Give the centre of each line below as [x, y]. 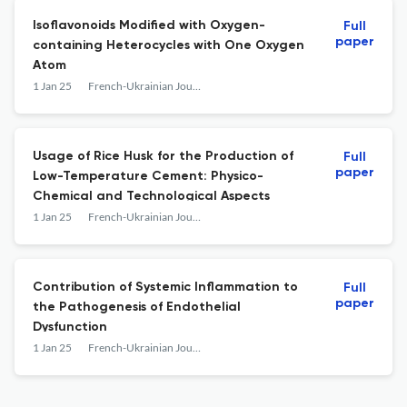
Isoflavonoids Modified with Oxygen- [149, 25]
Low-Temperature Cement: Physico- [149, 176]
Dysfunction [70, 327]
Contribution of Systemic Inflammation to [165, 287]
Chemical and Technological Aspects [151, 196]
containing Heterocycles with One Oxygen [169, 45]
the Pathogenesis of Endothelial [137, 307]
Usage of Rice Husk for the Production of [163, 156]
